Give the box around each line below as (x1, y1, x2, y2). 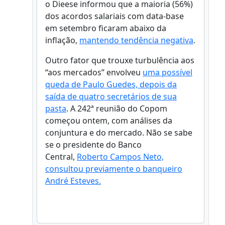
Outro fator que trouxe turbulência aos (45, 54, 194, 66)
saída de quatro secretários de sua (45, 90, 177, 102)
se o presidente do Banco (45, 139, 142, 150)
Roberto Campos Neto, (77, 151, 164, 162)
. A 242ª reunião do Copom (66, 102, 167, 114)
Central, (45, 151, 77, 162)
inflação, (45, 34, 79, 46)
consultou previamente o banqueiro (45, 163, 182, 174)
